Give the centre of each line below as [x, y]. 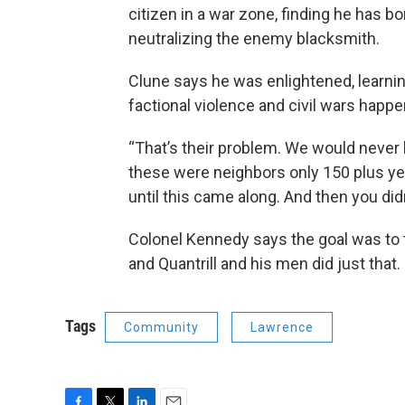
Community [161, 328]
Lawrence [282, 328]
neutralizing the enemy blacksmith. [254, 39]
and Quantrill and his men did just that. [264, 264]
